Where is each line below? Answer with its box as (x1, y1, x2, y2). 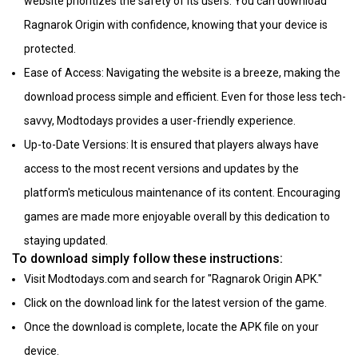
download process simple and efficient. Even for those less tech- (24, 90, 346, 104)
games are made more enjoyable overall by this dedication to (24, 210, 330, 224)
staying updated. (24, 234, 108, 248)
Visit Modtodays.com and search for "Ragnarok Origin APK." (24, 272, 322, 286)
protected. (24, 42, 76, 56)
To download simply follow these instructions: (12, 251, 283, 267)
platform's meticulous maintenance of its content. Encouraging (24, 186, 340, 200)
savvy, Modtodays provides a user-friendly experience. (24, 114, 296, 128)
